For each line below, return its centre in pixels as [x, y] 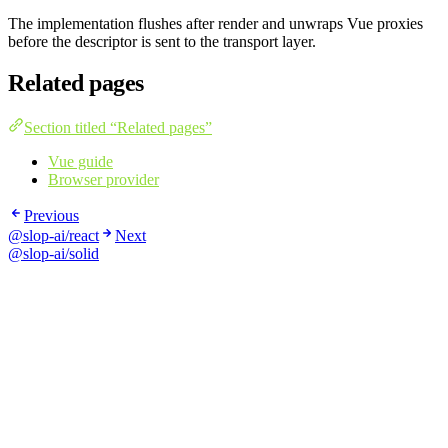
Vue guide [80, 162]
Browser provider [103, 180]
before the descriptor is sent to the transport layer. [162, 41]
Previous [51, 216]
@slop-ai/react [53, 236]
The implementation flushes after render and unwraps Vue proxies [215, 23]
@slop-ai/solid [53, 254]
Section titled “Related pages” [118, 128]
